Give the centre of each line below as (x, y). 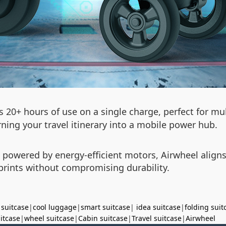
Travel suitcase (157, 218)
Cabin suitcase (103, 218)
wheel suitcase (49, 218)
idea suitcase (158, 207)
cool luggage (55, 207)
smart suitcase (105, 207)
